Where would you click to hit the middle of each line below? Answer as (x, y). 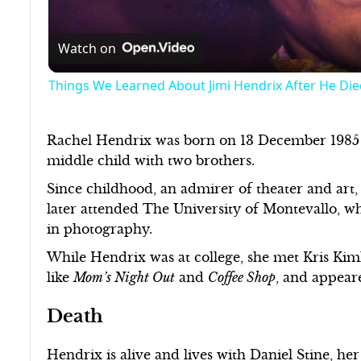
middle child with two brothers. (153, 160)
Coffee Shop (242, 277)
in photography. (102, 229)
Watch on (87, 48)
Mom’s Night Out (124, 277)
